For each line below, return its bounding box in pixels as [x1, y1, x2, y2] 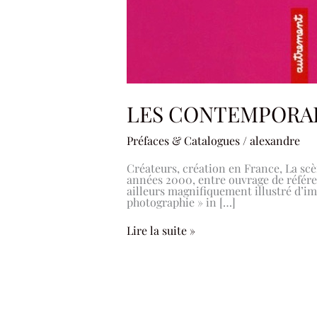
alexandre [249, 133, 300, 149]
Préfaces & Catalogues [126, 133, 240, 149]
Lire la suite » [126, 222, 195, 238]
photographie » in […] [126, 194, 236, 209]
